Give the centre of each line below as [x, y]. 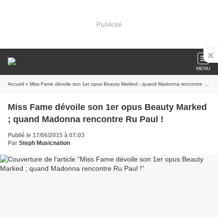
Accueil [16, 84]
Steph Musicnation [45, 143]
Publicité [109, 24]
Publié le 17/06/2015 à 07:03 [46, 135]
